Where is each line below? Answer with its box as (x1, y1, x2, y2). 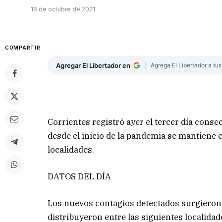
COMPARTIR (5, 45, 41, 51)
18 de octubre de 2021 (31, 5, 95, 13)
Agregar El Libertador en (56, 61, 131, 70)
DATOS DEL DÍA (48, 170, 111, 182)
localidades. (48, 144, 95, 155)
